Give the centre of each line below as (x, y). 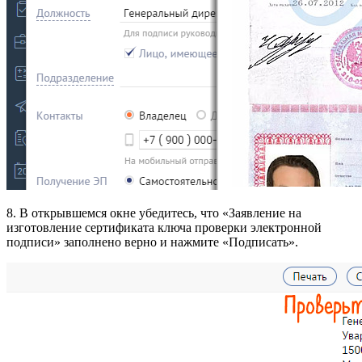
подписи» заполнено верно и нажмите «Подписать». (152, 242)
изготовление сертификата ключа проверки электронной (164, 227)
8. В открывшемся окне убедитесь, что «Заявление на (154, 213)
